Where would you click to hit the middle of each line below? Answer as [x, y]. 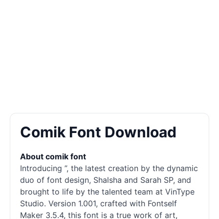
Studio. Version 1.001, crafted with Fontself [99, 203]
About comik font [53, 156]
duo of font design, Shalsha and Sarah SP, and [106, 180]
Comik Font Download [98, 132]
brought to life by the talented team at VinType [107, 192]
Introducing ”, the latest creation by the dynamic [109, 168]
